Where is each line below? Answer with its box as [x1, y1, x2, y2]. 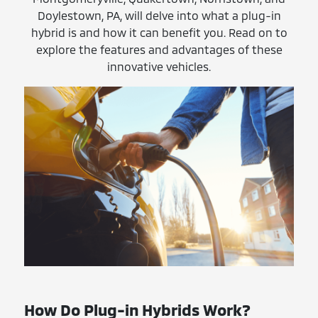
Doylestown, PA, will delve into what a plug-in [37, 9, 281, 23]
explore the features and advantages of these [35, 43, 283, 57]
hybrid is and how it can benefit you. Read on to [31, 26, 287, 40]
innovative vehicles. [107, 60, 211, 74]
